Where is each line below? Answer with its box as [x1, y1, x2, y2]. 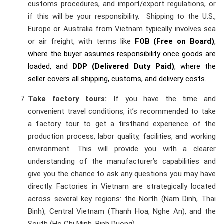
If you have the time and [107, 94, 216, 103]
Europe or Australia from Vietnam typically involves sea [28, 24, 216, 33]
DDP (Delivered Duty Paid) [72, 61, 174, 71]
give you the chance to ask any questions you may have [28, 169, 216, 178]
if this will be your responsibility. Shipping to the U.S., [28, 11, 216, 21]
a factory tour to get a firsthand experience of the [28, 119, 216, 128]
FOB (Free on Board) [134, 36, 215, 46]
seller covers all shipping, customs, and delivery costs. [28, 74, 206, 83]
